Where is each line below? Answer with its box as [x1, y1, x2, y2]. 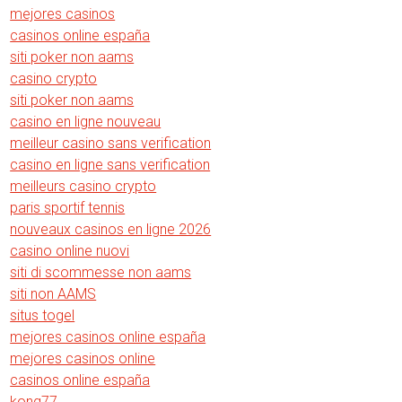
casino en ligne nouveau [10, 113, 162, 130]
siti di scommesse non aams [10, 264, 192, 281]
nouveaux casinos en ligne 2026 [10, 221, 212, 238]
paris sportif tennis [10, 199, 126, 216]
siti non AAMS [10, 285, 97, 302]
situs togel [10, 307, 75, 324]
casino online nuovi [10, 242, 130, 259]
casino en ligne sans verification [10, 156, 211, 173]
